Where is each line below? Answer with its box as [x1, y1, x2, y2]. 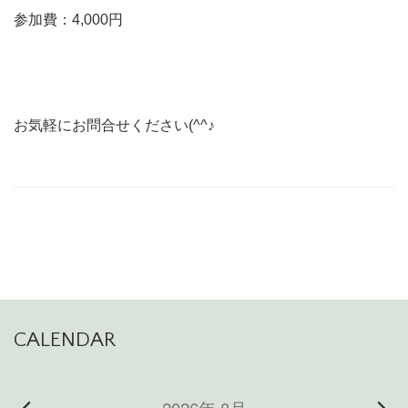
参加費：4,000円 [14, 12, 123, 28]
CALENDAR [14, 328, 116, 352]
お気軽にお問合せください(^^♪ [14, 117, 215, 134]
